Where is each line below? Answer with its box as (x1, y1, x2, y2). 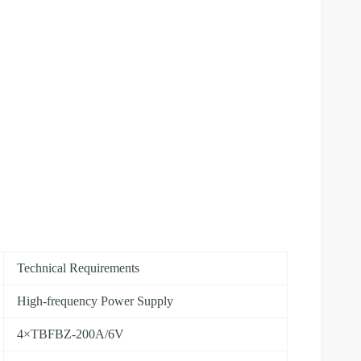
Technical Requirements (17, 260, 139, 275)
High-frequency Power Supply (17, 293, 173, 308)
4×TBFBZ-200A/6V (17, 326, 124, 341)
